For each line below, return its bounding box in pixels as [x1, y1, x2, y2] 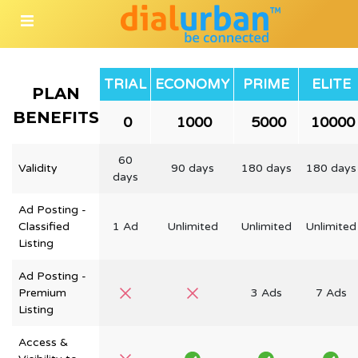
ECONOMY [155, 76, 229, 93]
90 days [170, 161, 214, 175]
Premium [18, 286, 66, 300]
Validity [18, 161, 58, 175]
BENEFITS [13, 108, 99, 127]
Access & [18, 336, 68, 349]
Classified [18, 220, 70, 233]
